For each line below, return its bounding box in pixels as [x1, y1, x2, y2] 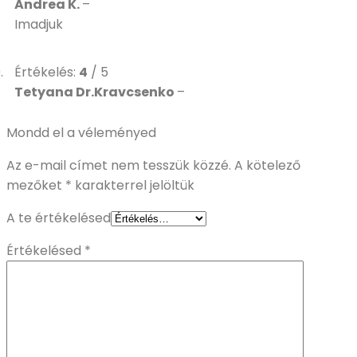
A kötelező [234, 156, 300, 175]
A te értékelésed [6, 209, 111, 228]
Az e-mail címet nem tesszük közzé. [6, 156, 231, 175]
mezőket [6, 176, 65, 195]
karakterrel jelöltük [72, 176, 194, 195]
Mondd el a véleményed [6, 124, 156, 143]
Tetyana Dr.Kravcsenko [14, 83, 177, 102]
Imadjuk [14, 15, 63, 34]
